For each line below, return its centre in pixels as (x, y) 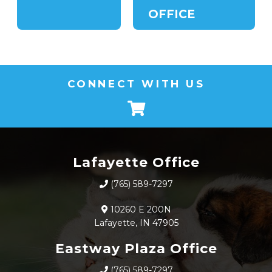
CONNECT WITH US (136, 84)
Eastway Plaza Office (136, 248)
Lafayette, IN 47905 (136, 223)
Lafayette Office (136, 162)
